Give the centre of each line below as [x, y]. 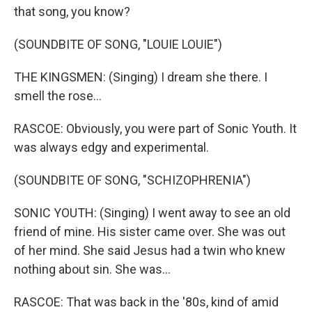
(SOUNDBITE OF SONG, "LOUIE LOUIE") [118, 44]
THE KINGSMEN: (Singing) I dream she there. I [141, 77]
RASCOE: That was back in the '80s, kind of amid [146, 302]
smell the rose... [58, 96]
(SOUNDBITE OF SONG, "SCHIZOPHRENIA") [132, 180]
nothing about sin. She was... [92, 269]
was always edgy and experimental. [111, 147]
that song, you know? [72, 11]
